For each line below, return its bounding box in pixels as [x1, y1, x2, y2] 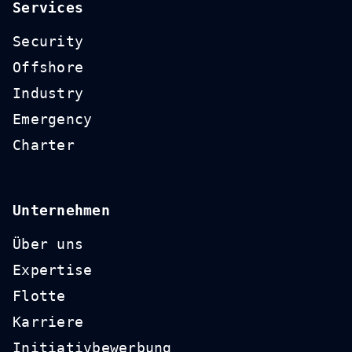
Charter [13, 137, 75, 153]
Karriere [13, 313, 84, 330]
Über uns [13, 236, 84, 252]
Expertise [13, 262, 93, 278]
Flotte [13, 288, 66, 304]
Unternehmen [13, 202, 110, 218]
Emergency [13, 111, 93, 127]
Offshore [13, 59, 84, 75]
